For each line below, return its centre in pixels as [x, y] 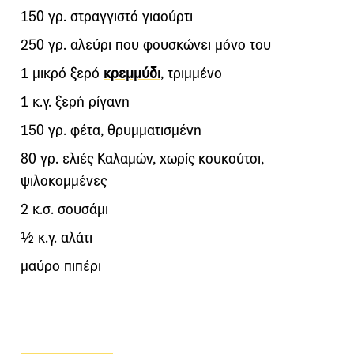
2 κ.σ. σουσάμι [64, 209]
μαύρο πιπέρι [61, 265]
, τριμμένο [191, 73]
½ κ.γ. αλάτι [56, 237]
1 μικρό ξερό [62, 73]
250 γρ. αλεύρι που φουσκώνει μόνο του [146, 44]
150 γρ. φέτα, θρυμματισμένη [111, 130]
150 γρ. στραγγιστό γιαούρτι [107, 16]
